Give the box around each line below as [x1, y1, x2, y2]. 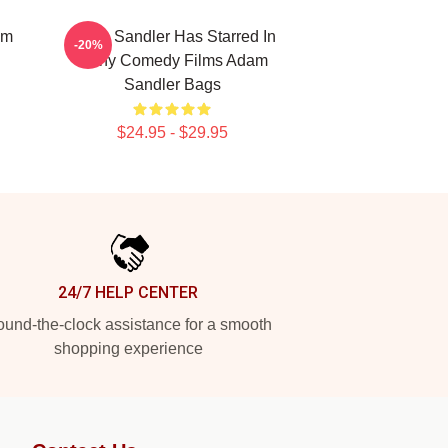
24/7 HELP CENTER [58, 283, 198, 302]
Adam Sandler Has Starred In [68, 28, 276, 45]
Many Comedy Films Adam [76, 52, 268, 69]
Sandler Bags [123, 76, 221, 93]
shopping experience [53, 340, 203, 357]
